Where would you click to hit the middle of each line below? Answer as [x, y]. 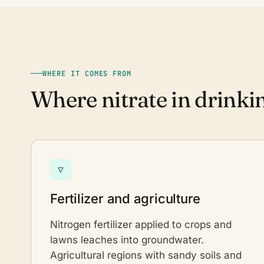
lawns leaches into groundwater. [127, 240]
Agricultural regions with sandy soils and [146, 255]
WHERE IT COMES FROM [87, 73]
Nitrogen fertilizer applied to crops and [141, 224]
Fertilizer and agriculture [126, 198]
